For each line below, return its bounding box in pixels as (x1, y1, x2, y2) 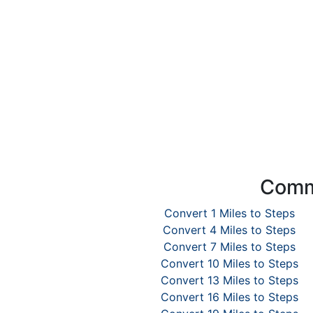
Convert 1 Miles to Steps (163, 206, 295, 220)
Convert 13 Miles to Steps (160, 273, 298, 287)
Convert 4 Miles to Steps (163, 223, 296, 237)
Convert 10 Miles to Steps (160, 256, 298, 270)
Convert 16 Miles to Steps (160, 290, 298, 304)
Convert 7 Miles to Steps (163, 240, 296, 254)
